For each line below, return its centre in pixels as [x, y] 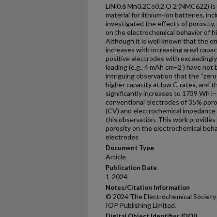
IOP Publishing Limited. [141, 205]
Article [116, 157]
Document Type [130, 148]
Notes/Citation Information [148, 187]
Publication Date [131, 168]
